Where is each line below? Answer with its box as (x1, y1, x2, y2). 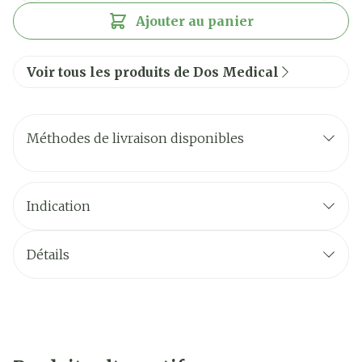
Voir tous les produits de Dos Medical (27, 64, 279, 80)
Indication (27, 198, 90, 214)
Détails (27, 246, 69, 263)
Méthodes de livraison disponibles (27, 130, 244, 146)
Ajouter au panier (136, 13, 254, 29)
